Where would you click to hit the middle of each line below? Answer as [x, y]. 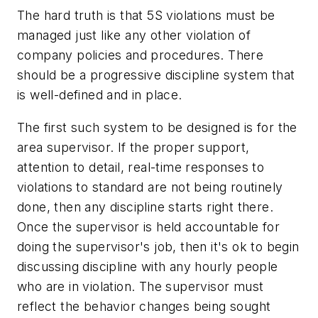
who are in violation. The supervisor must [141, 286]
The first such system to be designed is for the [157, 127]
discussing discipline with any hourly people [148, 266]
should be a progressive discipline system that [156, 75]
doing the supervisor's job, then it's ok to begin [158, 246]
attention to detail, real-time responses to [141, 167]
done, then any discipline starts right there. [145, 207]
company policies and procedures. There [141, 55]
